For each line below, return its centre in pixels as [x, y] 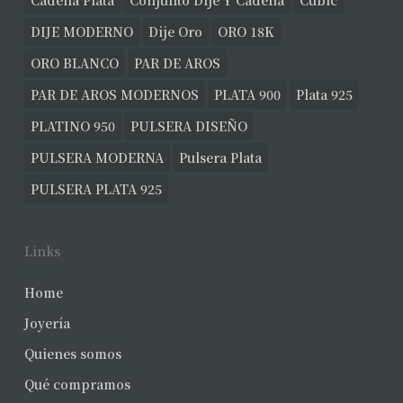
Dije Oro [175, 31]
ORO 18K [246, 31]
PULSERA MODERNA [97, 157]
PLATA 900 [247, 94]
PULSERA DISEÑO [188, 126]
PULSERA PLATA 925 [96, 189]
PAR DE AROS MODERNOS [114, 94]
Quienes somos [72, 354]
